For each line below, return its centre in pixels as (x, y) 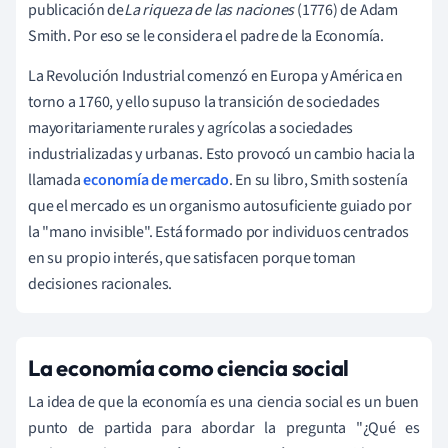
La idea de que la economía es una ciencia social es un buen (224, 401)
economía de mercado (156, 179)
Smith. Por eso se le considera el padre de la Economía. (206, 35)
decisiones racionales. (100, 283)
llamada (56, 179)
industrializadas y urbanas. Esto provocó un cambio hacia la (222, 153)
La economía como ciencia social (189, 367)
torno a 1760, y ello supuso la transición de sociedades (204, 101)
